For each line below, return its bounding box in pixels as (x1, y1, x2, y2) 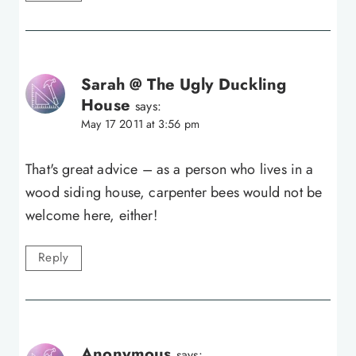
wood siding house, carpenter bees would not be (25, 181, 323, 203)
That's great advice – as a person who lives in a (25, 158, 314, 180)
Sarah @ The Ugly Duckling (81, 72, 287, 97)
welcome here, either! (25, 204, 157, 226)
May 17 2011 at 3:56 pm (81, 116, 199, 133)
